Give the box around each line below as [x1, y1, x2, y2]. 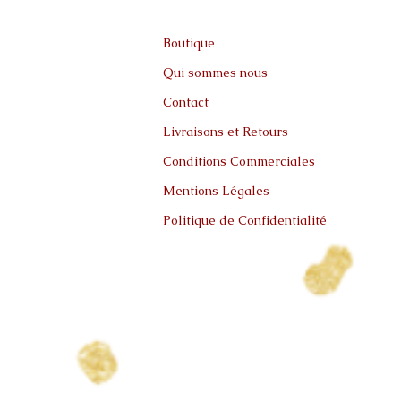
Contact [163, 94, 209, 110]
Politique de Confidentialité [163, 212, 327, 228]
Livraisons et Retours [163, 124, 288, 140]
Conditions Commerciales [163, 153, 315, 169]
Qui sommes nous [163, 64, 268, 81]
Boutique [163, 35, 215, 51]
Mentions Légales [163, 183, 269, 199]
